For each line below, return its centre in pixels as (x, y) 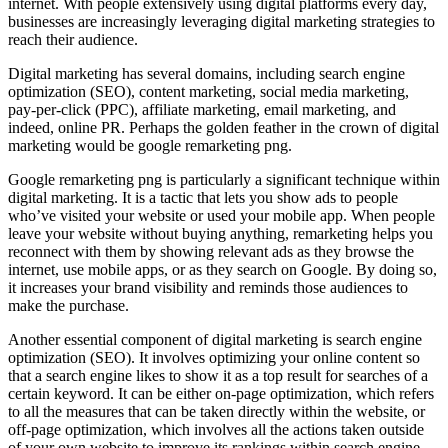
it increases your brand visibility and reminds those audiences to (208, 287)
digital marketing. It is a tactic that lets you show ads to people (203, 197)
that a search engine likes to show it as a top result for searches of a (218, 375)
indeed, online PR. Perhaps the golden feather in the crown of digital (223, 127)
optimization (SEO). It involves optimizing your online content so (214, 357)
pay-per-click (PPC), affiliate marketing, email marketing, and (202, 109)
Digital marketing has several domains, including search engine (206, 73)
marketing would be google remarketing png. (150, 145)
